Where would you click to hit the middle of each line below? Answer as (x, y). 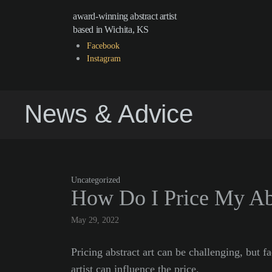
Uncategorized (96, 180)
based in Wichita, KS (111, 29)
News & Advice (109, 114)
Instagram (104, 59)
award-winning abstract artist (125, 16)
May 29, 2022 (95, 220)
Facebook (103, 46)
